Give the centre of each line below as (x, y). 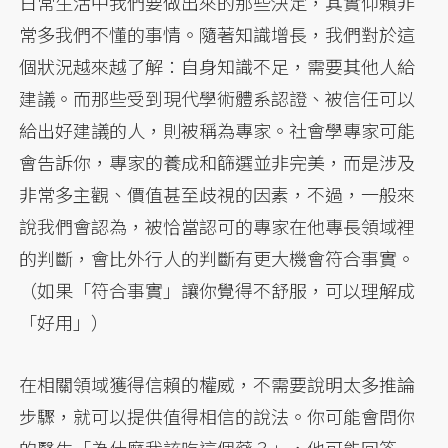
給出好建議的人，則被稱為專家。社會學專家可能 (217, 130)
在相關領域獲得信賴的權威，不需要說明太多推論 (217, 384)
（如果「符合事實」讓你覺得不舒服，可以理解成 (217, 290)
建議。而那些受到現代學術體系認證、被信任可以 (217, 98)
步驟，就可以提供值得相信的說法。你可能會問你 (217, 416)
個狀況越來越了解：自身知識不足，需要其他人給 (217, 66)
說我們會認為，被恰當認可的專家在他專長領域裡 (217, 226)
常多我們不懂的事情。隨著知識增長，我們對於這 (217, 34)
